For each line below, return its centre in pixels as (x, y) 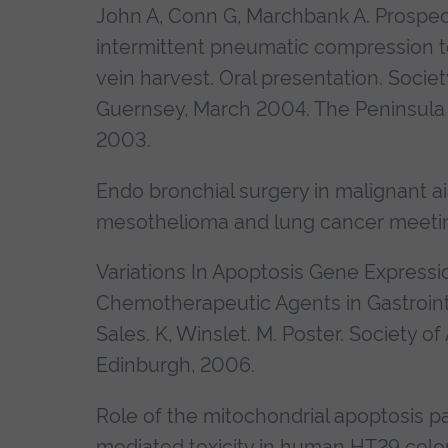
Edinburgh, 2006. (175, 365)
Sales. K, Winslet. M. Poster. (222, 334)
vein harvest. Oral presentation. (242, 77)
